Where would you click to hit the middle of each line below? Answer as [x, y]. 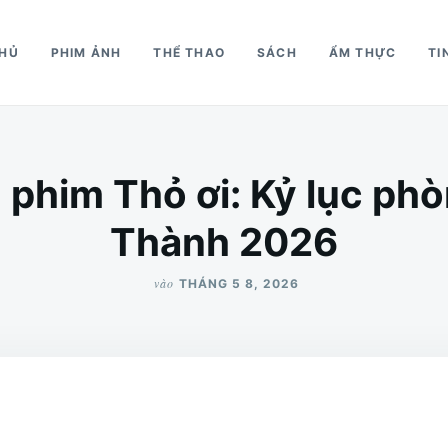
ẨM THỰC [362, 52]
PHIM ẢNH [86, 52]
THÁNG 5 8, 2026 [239, 283]
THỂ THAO [189, 52]
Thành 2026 [224, 242]
